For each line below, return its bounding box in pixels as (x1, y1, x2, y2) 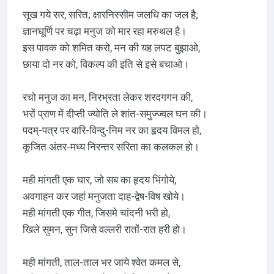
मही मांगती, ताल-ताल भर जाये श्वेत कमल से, (22, 256, 180, 268)
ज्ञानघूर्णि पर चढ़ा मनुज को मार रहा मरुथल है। (22, 24, 187, 37)
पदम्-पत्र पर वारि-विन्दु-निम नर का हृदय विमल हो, (22, 124, 201, 136)
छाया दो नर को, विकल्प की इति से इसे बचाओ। (22, 57, 189, 70)
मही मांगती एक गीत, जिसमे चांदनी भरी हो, (22, 206, 170, 219)
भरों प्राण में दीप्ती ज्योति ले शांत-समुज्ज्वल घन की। (22, 107, 207, 120)
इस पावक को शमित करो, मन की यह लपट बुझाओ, (22, 41, 200, 54)
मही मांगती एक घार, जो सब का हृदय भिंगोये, (22, 173, 176, 186)
